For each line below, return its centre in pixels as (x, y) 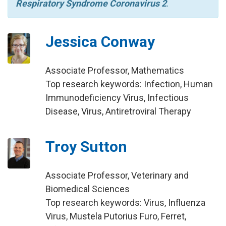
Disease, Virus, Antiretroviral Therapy (118, 111)
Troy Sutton (86, 147)
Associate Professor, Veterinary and (117, 175)
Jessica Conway (100, 42)
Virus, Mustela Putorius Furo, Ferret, (116, 216)
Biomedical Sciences (87, 189)
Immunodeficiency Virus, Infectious (117, 98)
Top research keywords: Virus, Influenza (125, 203)
